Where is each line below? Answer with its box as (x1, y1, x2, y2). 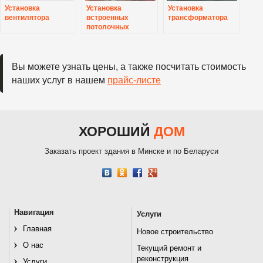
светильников (86, 32, 135, 41)
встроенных (86, 13, 129, 22)
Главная (23, 224, 52, 233)
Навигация (14, 207, 55, 217)
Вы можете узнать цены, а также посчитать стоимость (12, 61, 246, 72)
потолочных (86, 22, 129, 31)
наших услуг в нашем (12, 75, 107, 85)
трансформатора (168, 13, 228, 22)
